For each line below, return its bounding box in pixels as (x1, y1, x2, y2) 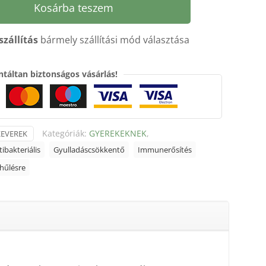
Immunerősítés (138, 144, 192, 155)
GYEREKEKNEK (89, 127, 147, 139)
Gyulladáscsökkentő (53, 144, 125, 155)
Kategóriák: (42, 127, 89, 139)
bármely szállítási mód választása (38, 33, 189, 46)
